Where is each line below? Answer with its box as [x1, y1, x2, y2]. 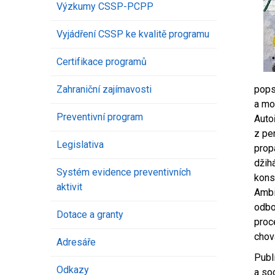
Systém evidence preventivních [56, 166, 191, 179]
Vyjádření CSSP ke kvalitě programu [56, 28, 209, 41]
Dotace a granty [56, 209, 123, 221]
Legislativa [56, 139, 104, 151]
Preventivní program [56, 111, 143, 123]
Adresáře [56, 236, 96, 249]
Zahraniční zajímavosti [56, 83, 152, 96]
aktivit [56, 181, 82, 193]
